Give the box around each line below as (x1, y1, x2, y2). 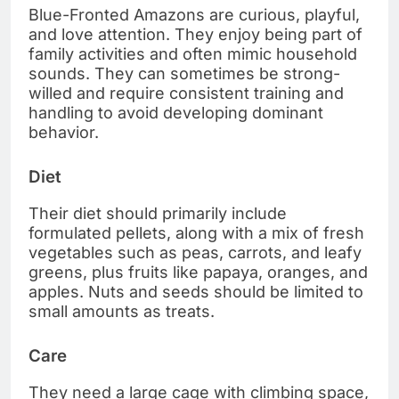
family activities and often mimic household (28, 45, 357, 64)
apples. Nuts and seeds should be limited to (28, 282, 363, 302)
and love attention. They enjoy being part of (28, 25, 362, 45)
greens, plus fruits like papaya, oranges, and (28, 263, 368, 282)
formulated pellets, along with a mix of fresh (28, 224, 364, 243)
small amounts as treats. (28, 302, 215, 322)
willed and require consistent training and (28, 84, 344, 103)
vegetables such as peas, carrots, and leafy (28, 243, 362, 263)
